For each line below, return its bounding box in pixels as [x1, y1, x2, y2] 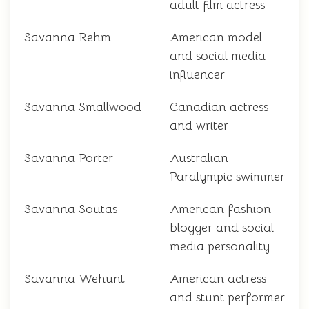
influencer [170, 67, 225, 83]
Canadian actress [170, 99, 268, 115]
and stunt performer [170, 290, 285, 306]
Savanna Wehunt [24, 271, 125, 287]
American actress [170, 271, 266, 287]
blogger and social [170, 220, 274, 236]
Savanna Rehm [24, 30, 111, 46]
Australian [170, 150, 228, 166]
